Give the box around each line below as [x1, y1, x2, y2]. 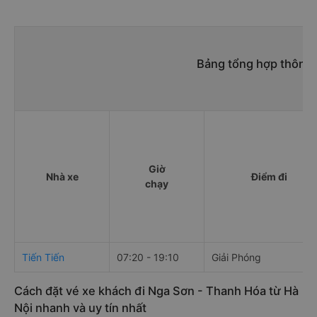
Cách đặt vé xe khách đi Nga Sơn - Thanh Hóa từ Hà [14, 284, 299, 299]
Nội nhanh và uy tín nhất [14, 301, 146, 316]
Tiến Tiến [22, 251, 64, 264]
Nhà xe [45, 171, 79, 183]
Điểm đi [250, 171, 287, 183]
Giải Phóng [212, 251, 261, 264]
